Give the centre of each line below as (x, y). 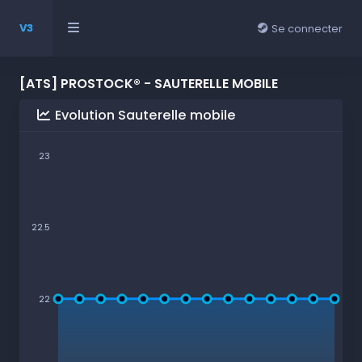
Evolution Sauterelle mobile (144, 115)
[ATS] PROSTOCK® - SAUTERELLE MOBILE (149, 84)
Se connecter (306, 28)
